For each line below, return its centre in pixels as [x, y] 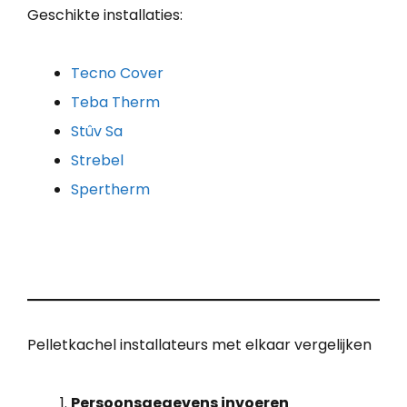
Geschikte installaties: [105, 15]
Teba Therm [115, 102]
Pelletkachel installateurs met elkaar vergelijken [199, 344]
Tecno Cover [117, 73]
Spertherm [110, 189]
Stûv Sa [97, 131]
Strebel [97, 160]
